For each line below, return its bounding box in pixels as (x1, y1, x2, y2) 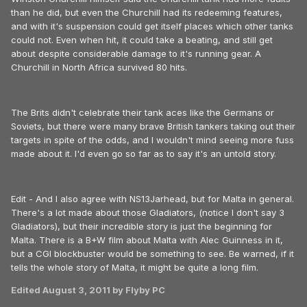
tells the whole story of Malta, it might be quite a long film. (11, 262, 258, 273)
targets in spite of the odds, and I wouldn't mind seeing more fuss (11, 134, 294, 146)
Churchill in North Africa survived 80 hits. (11, 62, 187, 73)
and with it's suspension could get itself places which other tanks (11, 21, 293, 32)
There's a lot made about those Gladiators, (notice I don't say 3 (11, 207, 284, 219)
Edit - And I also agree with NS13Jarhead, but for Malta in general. (11, 193, 294, 205)
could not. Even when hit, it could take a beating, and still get (11, 34, 273, 46)
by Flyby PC (110, 284, 165, 296)
